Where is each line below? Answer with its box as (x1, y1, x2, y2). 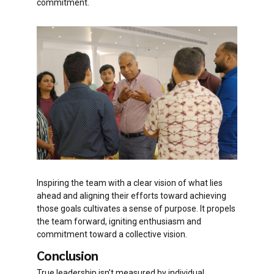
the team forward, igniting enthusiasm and (37, 217, 201, 227)
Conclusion (37, 247, 98, 264)
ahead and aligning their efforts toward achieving (37, 191, 226, 201)
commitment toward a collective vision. (37, 229, 187, 240)
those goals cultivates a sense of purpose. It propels (37, 204, 235, 214)
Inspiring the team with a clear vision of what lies (37, 178, 223, 188)
